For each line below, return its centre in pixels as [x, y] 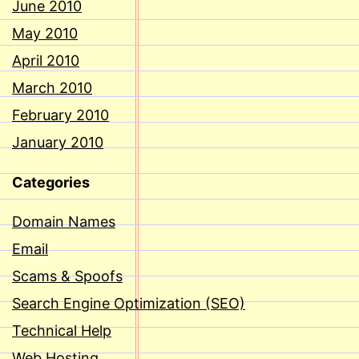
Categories [51, 183]
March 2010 [52, 88]
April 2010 [46, 61]
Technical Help [62, 331]
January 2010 [58, 143]
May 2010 [45, 34]
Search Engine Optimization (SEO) [129, 304]
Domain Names [64, 222]
